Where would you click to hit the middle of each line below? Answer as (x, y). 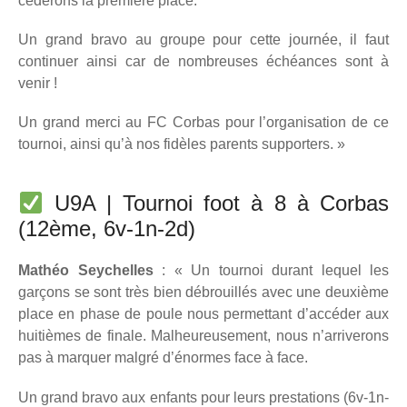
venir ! (38, 83)
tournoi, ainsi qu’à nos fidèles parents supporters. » (182, 144)
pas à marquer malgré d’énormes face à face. (163, 358)
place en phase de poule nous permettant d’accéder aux (203, 314)
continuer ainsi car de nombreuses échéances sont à (203, 61)
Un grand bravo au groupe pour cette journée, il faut (203, 40)
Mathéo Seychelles (90, 271)
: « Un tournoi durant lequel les (275, 271)
